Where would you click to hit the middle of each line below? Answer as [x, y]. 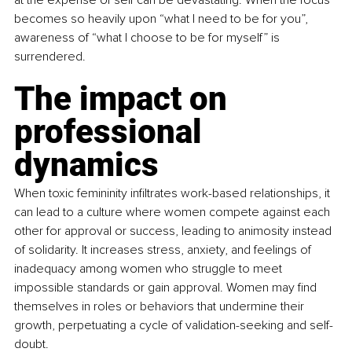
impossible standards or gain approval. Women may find [167, 287]
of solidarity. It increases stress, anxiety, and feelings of [164, 249]
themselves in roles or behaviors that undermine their [161, 306]
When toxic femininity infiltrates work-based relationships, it [174, 193]
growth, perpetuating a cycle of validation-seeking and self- [174, 325]
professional [112, 131]
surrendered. [50, 56]
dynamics [86, 164]
